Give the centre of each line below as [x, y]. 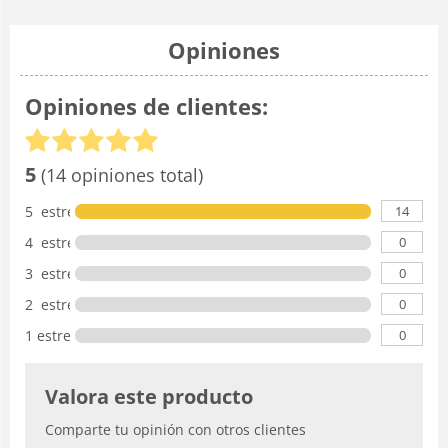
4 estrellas [61, 242]
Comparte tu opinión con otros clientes [175, 429]
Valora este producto [149, 396]
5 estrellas [61, 211]
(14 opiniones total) [119, 174]
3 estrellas [61, 273]
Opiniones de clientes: [146, 105]
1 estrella [56, 335]
